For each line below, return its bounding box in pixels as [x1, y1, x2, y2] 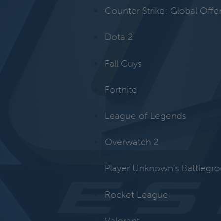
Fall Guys [105, 57, 142, 69]
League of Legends [105, 110, 186, 122]
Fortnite [105, 83, 137, 95]
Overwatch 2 [105, 136, 159, 148]
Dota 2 [105, 31, 133, 43]
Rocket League [105, 188, 168, 200]
